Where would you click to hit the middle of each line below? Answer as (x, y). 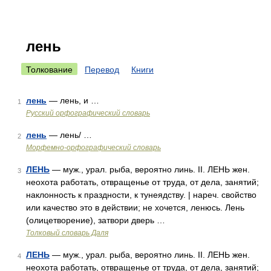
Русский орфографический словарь (88, 113)
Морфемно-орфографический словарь (93, 148)
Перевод (102, 70)
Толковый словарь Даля (67, 233)
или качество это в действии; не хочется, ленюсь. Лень (135, 207)
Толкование (49, 70)
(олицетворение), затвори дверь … (96, 220)
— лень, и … (73, 100)
